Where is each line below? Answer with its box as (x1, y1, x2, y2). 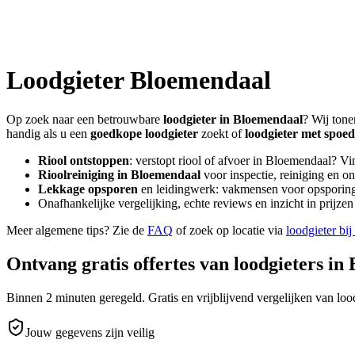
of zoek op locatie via (176, 223, 283, 237)
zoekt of (198, 126, 245, 140)
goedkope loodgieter (90, 126, 198, 140)
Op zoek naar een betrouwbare (6, 112, 163, 126)
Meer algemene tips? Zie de (6, 223, 144, 237)
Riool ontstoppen (38, 153, 129, 167)
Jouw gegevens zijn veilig (25, 325, 155, 339)
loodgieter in (163, 112, 233, 126)
